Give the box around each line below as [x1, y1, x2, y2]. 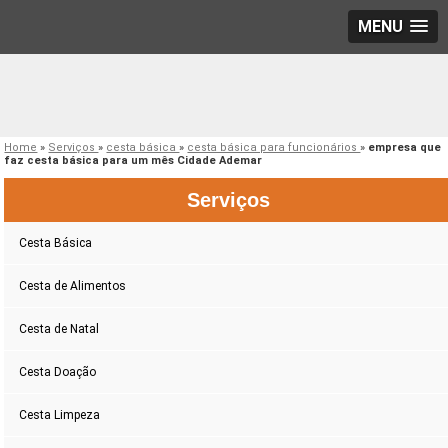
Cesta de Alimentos [19, 279, 127, 294]
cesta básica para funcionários [187, 141, 361, 155]
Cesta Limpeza [19, 408, 101, 423]
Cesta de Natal [19, 322, 100, 337]
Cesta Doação [19, 365, 97, 380]
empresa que [368, 141, 442, 155]
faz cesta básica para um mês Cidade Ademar [4, 154, 263, 168]
